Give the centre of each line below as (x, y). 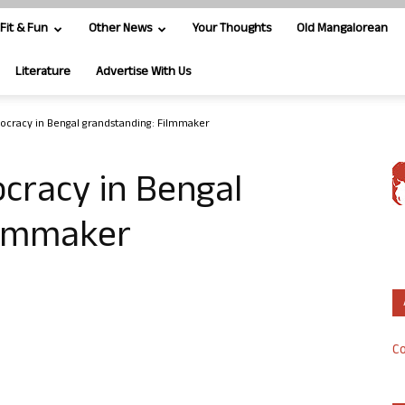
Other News (120, 29)
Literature (43, 73)
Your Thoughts (232, 29)
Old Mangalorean (342, 29)
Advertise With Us (143, 73)
